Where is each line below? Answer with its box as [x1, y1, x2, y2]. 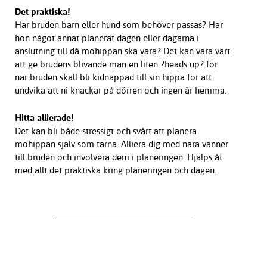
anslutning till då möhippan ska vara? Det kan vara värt [14, 45, 230, 57]
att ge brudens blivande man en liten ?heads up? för [14, 58, 218, 70]
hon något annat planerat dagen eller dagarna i [14, 32, 199, 44]
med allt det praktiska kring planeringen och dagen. [14, 164, 228, 176]
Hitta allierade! [14, 112, 76, 124]
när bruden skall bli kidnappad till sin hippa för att [14, 72, 212, 83]
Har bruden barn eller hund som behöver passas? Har [14, 19, 223, 31]
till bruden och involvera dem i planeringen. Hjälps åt [14, 151, 222, 163]
